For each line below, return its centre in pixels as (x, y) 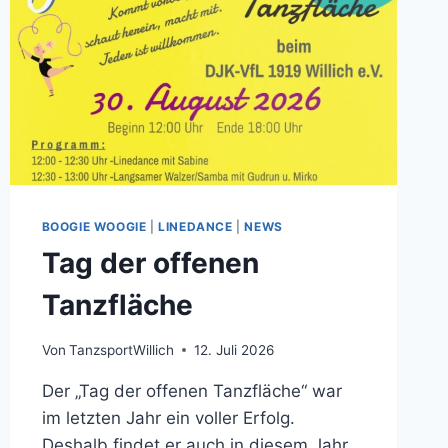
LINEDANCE (195, 226)
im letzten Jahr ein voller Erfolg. (168, 417)
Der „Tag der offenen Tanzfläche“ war (191, 390)
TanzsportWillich (121, 349)
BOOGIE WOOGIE (94, 226)
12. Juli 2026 (233, 349)
